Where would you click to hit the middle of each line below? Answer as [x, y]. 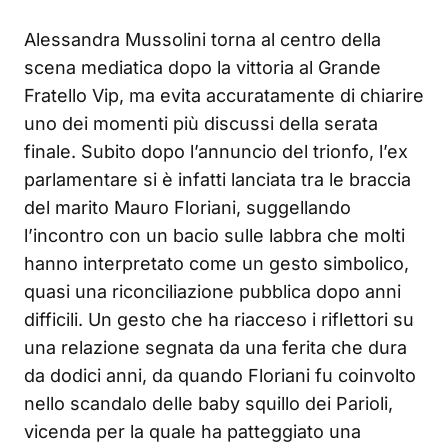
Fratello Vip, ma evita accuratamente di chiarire [224, 96]
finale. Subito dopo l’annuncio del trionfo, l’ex [216, 152]
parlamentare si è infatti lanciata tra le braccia [217, 180]
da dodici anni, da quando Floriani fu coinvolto [220, 376]
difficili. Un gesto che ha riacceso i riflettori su [219, 320]
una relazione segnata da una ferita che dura [215, 348]
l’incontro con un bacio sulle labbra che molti [214, 236]
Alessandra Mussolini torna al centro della [202, 40]
